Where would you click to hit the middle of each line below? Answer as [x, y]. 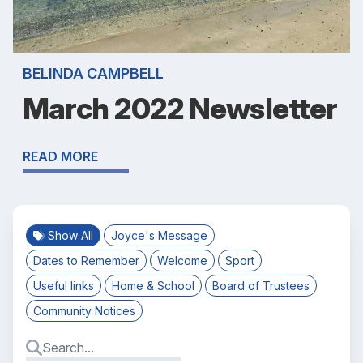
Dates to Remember [86, 261]
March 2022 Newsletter [180, 109]
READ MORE [60, 156]
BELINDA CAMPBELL [93, 73]
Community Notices [84, 311]
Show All [70, 235]
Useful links [64, 286]
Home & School [153, 286]
